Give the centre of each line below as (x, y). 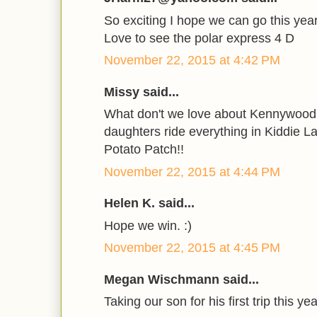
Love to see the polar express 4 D (199, 38)
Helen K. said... (149, 203)
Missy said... (142, 92)
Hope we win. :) (148, 225)
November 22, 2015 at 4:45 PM (192, 248)
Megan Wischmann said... (181, 279)
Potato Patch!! (144, 150)
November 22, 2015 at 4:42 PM (192, 60)
